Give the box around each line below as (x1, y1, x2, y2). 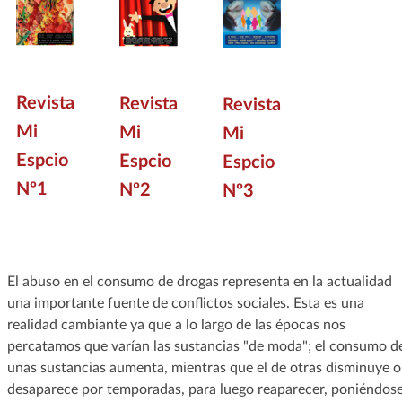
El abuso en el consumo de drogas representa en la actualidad (6, 274, 392, 289)
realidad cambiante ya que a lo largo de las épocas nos (6, 317, 345, 332)
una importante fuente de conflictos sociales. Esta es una (6, 295, 364, 310)
